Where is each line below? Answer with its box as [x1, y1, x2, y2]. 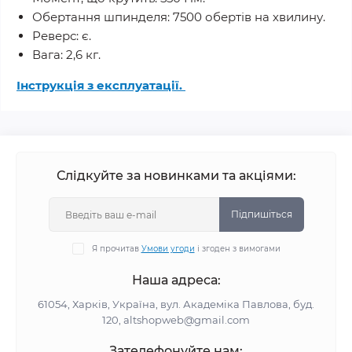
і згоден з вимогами [194, 244, 280, 255]
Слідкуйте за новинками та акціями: [56, 168, 296, 184]
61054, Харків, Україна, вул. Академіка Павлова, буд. [38, 298, 314, 311]
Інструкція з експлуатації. [16, 78, 185, 93]
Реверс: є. [32, 28, 91, 44]
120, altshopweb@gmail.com [102, 313, 250, 327]
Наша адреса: [131, 273, 221, 288]
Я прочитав [91, 244, 141, 255]
